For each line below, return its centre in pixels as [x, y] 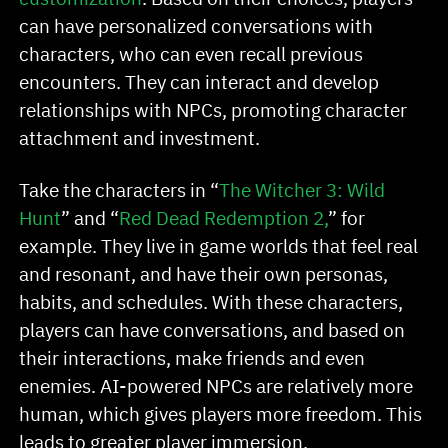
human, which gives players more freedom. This [221, 414]
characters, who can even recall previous [191, 54]
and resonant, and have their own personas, [204, 274]
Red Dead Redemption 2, [224, 218]
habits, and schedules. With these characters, [211, 302]
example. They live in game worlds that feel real [219, 246]
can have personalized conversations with [196, 26]
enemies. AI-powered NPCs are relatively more [216, 386]
